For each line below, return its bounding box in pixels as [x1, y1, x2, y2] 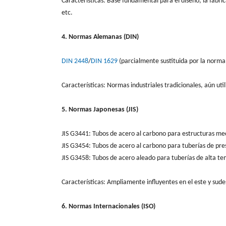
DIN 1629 [91, 57, 118, 65]
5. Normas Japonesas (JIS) [62, 105, 138, 114]
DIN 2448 [62, 57, 88, 65]
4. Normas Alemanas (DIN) [62, 33, 139, 41]
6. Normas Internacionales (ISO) [62, 202, 155, 210]
